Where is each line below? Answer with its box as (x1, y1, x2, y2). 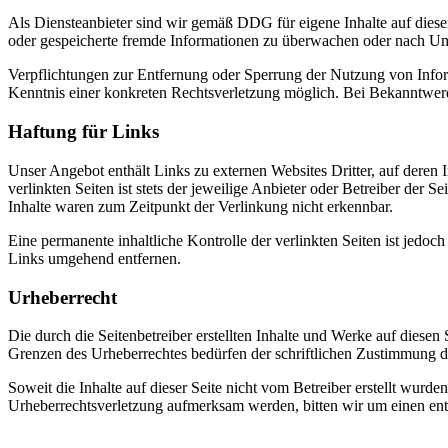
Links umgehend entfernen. (8, 249, 181, 267)
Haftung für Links (8, 121, 159, 143)
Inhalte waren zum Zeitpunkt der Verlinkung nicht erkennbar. (8, 197, 393, 215)
